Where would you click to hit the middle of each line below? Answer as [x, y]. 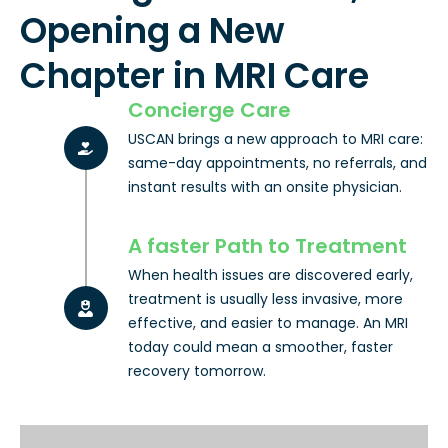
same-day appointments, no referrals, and [277, 162]
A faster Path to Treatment [267, 245]
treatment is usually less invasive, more [265, 298]
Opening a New [152, 30]
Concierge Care [209, 109]
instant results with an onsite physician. [264, 186]
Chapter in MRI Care [194, 75]
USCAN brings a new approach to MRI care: [275, 138]
